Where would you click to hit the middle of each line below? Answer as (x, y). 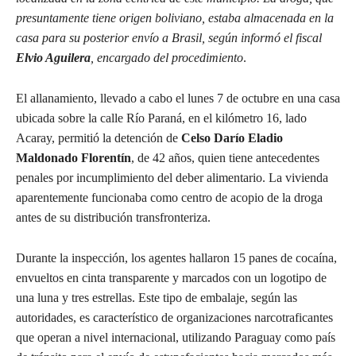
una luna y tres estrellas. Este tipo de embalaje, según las (157, 298)
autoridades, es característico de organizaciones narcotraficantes (174, 318)
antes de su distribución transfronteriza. (113, 218)
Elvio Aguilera (53, 58)
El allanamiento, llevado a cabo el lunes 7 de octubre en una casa (178, 99)
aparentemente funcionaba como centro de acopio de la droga (169, 198)
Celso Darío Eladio (232, 138)
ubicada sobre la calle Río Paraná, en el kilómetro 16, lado (161, 118)
